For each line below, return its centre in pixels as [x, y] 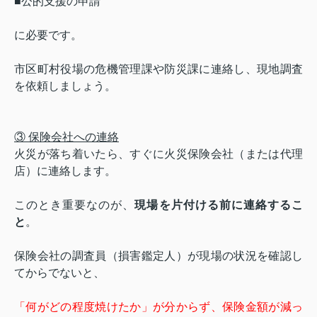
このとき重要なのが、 [75, 204]
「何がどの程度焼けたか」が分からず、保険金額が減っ [158, 306]
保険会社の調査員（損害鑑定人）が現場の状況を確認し [158, 255]
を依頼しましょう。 [65, 86]
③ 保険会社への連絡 [67, 137]
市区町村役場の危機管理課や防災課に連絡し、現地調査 [158, 69]
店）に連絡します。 [65, 171]
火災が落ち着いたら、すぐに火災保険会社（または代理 [158, 154]
